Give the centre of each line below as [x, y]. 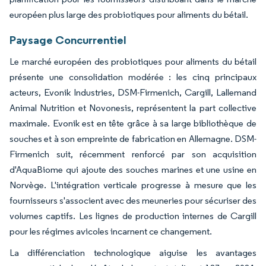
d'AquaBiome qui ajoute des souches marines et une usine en [133, 170]
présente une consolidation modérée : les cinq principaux [133, 77]
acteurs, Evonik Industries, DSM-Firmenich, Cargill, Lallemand [133, 93]
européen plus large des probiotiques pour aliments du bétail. [130, 15]
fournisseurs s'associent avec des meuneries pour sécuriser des [133, 201]
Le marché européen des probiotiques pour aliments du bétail [133, 62]
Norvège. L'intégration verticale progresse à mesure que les [133, 185]
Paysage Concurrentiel [68, 40]
